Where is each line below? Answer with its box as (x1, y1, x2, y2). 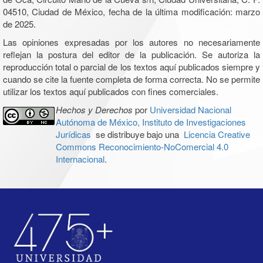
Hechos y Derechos (55, 103, 133, 116)
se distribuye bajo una (90, 128, 184, 141)
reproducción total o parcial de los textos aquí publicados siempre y (3, 60, 260, 73)
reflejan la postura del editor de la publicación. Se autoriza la (3, 48, 260, 61)
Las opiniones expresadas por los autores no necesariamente (3, 36, 260, 49)
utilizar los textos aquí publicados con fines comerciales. (3, 85, 218, 98)
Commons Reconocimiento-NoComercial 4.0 (55, 140, 228, 153)
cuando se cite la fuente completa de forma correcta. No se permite (3, 73, 260, 86)
